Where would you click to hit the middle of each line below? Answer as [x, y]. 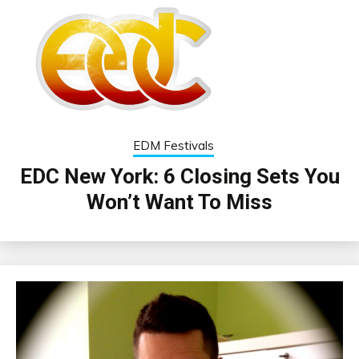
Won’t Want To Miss [179, 202]
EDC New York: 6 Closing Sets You [179, 176]
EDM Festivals [173, 145]
